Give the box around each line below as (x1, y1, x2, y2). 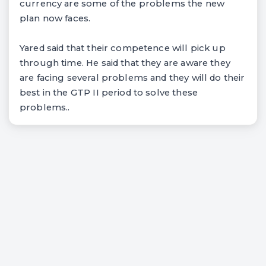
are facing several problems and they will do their (20, 72, 245, 83)
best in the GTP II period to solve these (20, 87, 198, 98)
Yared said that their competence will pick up (20, 42, 226, 53)
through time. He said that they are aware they (20, 57, 230, 68)
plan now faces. (20, 12, 91, 24)
